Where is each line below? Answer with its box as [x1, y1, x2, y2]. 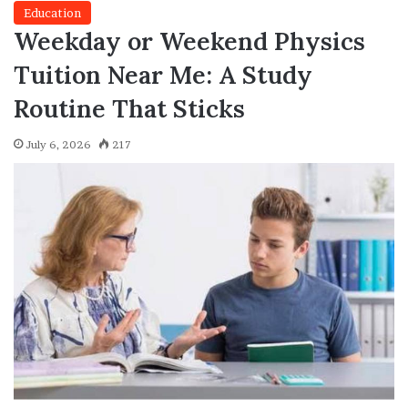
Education [24, 5, 81, 21]
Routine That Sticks [14, 93, 245, 125]
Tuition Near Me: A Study [14, 59, 312, 91]
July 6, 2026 [25, 138, 91, 152]
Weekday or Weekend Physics [14, 25, 365, 57]
